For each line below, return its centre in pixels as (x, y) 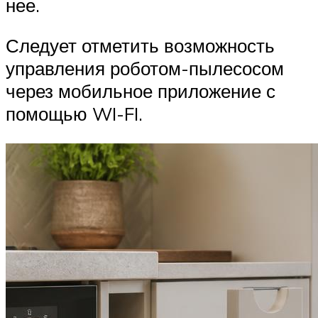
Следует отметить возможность (140, 46)
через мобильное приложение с (141, 91)
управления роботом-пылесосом (145, 68)
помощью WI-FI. (74, 114)
